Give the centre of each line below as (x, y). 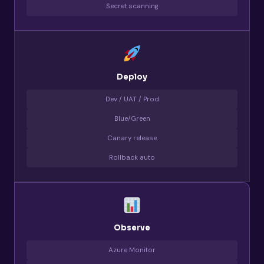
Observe (132, 227)
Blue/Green (132, 118)
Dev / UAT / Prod (132, 99)
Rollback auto (132, 157)
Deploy (132, 77)
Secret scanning (132, 6)
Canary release (132, 138)
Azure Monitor (132, 250)
